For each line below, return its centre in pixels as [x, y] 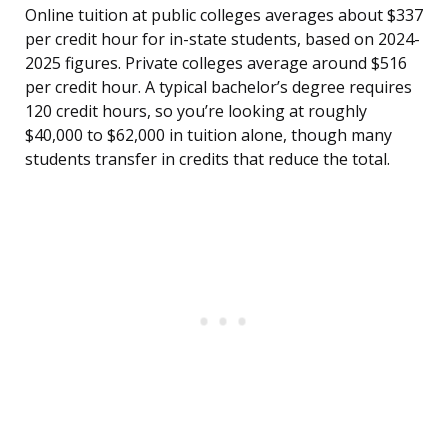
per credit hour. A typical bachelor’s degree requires [218, 87]
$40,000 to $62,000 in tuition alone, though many [208, 135]
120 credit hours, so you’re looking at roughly [196, 111]
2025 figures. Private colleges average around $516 [216, 63]
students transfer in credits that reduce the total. [207, 159]
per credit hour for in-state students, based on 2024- [222, 39]
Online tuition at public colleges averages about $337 [224, 15]
